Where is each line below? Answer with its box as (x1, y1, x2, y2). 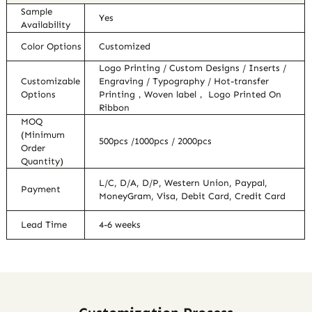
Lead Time (21, 219, 68, 231)
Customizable (21, 76, 81, 87)
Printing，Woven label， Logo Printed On (99, 89, 282, 100)
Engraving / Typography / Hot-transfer (99, 76, 270, 87)
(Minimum (21, 130, 65, 141)
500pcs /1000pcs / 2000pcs (99, 136, 212, 147)
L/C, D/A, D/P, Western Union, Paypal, (99, 178, 268, 189)
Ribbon (99, 102, 130, 114)
